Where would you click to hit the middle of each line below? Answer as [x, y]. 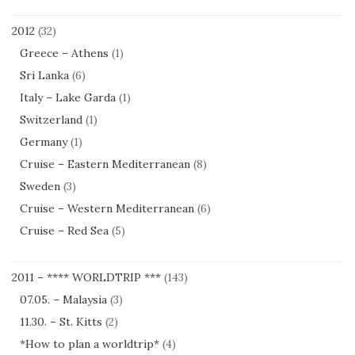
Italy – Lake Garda [68, 97]
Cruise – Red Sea [64, 231]
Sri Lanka [44, 75]
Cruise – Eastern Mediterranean [105, 164]
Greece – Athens [64, 53]
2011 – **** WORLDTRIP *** [86, 277]
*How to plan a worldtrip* [90, 344]
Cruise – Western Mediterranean [107, 208]
